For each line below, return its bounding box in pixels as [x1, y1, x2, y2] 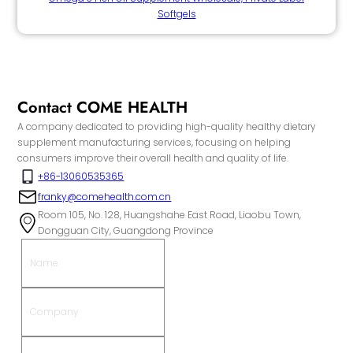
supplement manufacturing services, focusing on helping [17, 136, 292, 150]
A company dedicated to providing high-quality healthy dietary [17, 120, 317, 134]
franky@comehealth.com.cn [38, 190, 172, 204]
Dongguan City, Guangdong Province [38, 224, 214, 238]
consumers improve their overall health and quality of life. [17, 151, 289, 165]
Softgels [157, 7, 196, 21]
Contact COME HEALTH [17, 96, 188, 120]
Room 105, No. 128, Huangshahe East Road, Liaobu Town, [38, 208, 302, 222]
